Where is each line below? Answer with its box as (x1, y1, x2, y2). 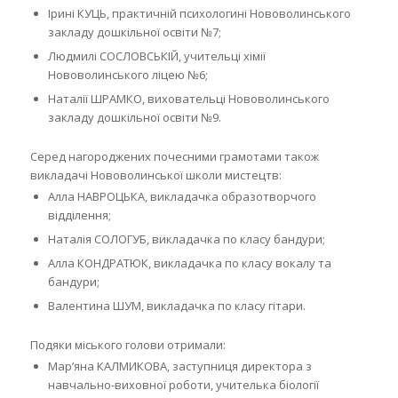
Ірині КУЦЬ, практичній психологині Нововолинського (47, 4, 351, 21)
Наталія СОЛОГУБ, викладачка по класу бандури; (47, 230, 325, 247)
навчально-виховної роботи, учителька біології (47, 376, 319, 393)
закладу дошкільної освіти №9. (47, 108, 221, 125)
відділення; (47, 206, 111, 223)
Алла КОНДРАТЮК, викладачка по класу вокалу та (47, 254, 331, 271)
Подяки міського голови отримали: (29, 336, 226, 353)
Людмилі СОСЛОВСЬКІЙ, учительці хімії (47, 47, 266, 64)
